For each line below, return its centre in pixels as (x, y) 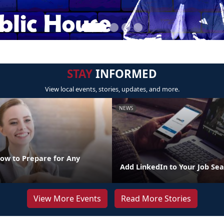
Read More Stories (156, 198)
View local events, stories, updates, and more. (112, 89)
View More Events (67, 198)
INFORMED (125, 74)
